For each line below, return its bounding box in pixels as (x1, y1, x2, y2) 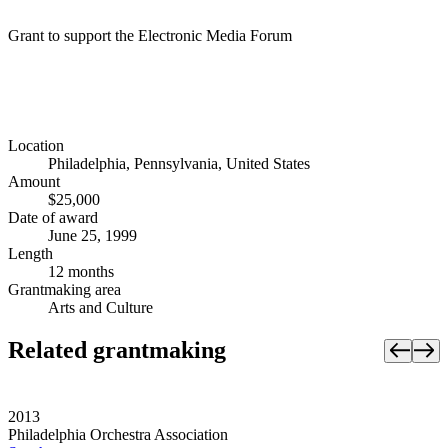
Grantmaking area (8, 281, 121, 299)
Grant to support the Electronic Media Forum (8, 26, 292, 44)
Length (8, 245, 53, 263)
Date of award (8, 209, 98, 227)
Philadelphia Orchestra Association (8, 426, 228, 444)
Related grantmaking (8, 337, 226, 364)
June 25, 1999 (48, 227, 137, 245)
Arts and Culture (48, 299, 153, 317)
